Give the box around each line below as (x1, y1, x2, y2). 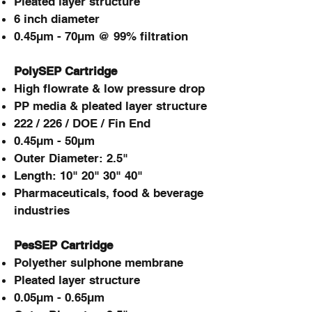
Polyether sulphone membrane (14, 256, 183, 270)
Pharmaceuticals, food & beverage (14, 186, 203, 200)
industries (14, 203, 70, 217)
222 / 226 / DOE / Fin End (14, 116, 150, 130)
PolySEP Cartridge (14, 64, 117, 78)
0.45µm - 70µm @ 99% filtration (14, 29, 192, 43)
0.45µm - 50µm (14, 134, 95, 148)
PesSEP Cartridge (14, 238, 113, 252)
